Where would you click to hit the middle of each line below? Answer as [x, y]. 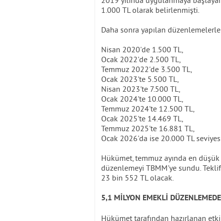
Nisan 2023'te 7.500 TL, [141, 89]
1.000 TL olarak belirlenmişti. [150, 10]
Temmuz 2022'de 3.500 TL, [147, 69]
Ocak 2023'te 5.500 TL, [140, 79]
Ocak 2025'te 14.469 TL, [142, 118]
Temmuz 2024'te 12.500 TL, [148, 108]
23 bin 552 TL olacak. [137, 177]
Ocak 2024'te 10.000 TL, [142, 98]
